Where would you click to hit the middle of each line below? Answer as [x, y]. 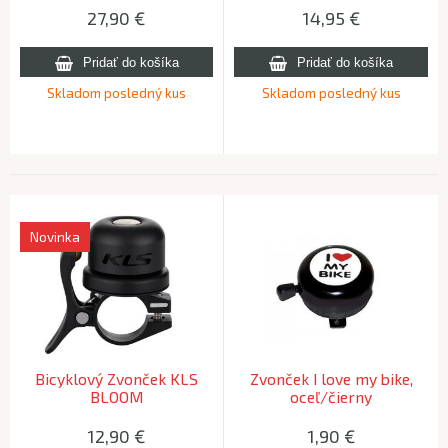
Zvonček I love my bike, [331, 378]
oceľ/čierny [331, 396]
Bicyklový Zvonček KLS [116, 378]
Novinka [55, 237]
